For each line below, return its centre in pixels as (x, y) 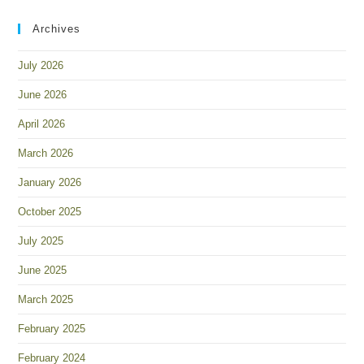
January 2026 (50, 182)
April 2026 (42, 124)
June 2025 (43, 270)
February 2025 (52, 329)
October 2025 (50, 212)
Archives (57, 29)
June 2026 (43, 95)
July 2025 (41, 241)
